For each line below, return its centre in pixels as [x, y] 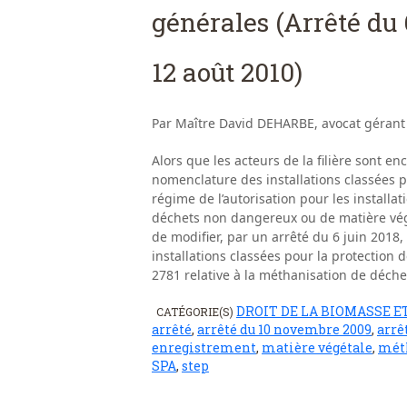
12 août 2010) [227, 72]
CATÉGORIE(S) [196, 311]
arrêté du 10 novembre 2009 [284, 329]
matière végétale [317, 347]
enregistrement [204, 347]
